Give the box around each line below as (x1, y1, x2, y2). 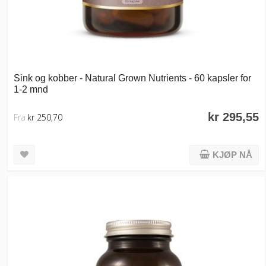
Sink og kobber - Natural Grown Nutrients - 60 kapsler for (14, 72, 251, 84)
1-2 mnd (14, 84, 48, 95)
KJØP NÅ (213, 150, 252, 160)
